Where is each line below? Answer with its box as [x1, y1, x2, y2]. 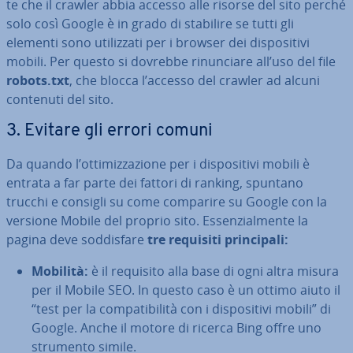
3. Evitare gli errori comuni [6, 121, 213, 140]
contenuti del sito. [6, 90, 113, 108]
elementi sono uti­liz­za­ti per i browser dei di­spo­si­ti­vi [6, 33, 310, 51]
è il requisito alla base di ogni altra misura [88, 262, 339, 280]
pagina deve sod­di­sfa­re [6, 230, 147, 248]
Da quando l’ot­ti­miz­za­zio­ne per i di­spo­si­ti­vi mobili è [6, 154, 310, 173]
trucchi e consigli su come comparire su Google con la [6, 192, 327, 210]
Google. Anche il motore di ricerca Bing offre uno [32, 318, 321, 336]
